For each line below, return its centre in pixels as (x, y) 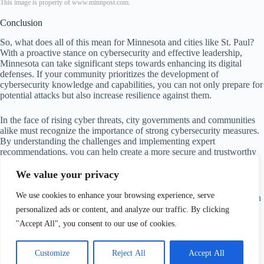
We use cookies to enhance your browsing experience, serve (115, 195)
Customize (52, 253)
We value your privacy (67, 174)
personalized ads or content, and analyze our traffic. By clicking (123, 209)
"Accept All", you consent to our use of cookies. (96, 224)
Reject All (129, 253)
